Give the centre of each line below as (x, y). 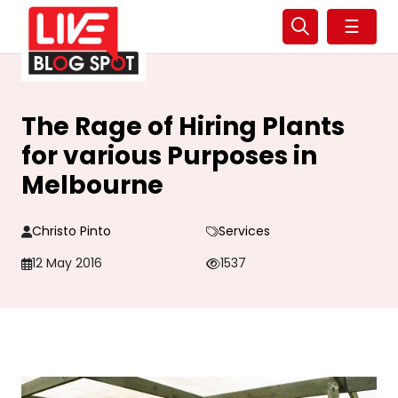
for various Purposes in (169, 156)
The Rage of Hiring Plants (183, 127)
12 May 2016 (67, 263)
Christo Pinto (72, 231)
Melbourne (92, 185)
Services (244, 231)
